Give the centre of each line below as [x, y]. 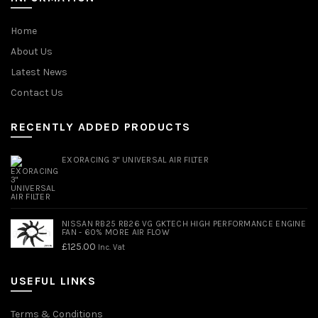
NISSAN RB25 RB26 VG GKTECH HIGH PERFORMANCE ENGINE [184, 223]
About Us [32, 51]
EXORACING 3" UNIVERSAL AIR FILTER [135, 159]
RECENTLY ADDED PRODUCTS [101, 126]
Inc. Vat [111, 247]
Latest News [39, 72]
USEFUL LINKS [53, 280]
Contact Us [37, 92]
